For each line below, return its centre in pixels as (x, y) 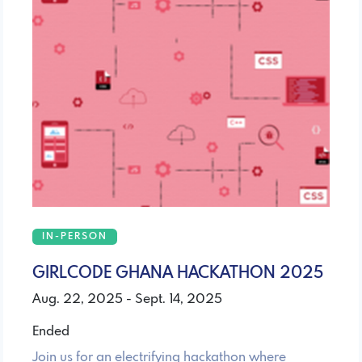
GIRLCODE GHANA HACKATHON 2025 (178, 273)
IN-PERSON (75, 236)
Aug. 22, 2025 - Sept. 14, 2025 (127, 299)
